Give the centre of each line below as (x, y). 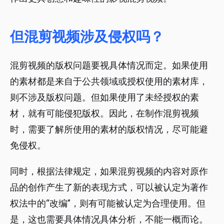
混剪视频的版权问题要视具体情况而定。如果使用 (109, 65)
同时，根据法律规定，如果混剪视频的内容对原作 (109, 171)
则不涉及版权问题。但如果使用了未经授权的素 (104, 97)
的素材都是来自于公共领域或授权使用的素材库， (109, 81)
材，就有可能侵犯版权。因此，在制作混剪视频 (104, 113)
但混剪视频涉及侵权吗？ (87, 37)
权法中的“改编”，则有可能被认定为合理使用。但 (108, 203)
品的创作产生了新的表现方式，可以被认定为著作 (109, 187)
